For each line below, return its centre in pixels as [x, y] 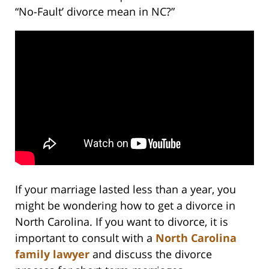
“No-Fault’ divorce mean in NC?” [95, 11]
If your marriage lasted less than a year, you [125, 189]
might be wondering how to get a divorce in [125, 205]
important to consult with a [85, 237]
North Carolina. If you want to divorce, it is [122, 221]
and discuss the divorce [151, 254]
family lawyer [52, 254]
